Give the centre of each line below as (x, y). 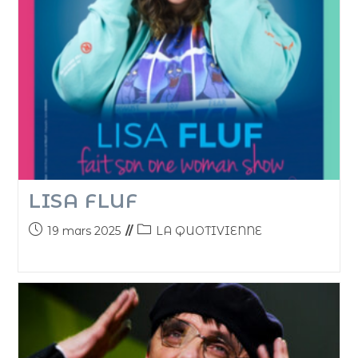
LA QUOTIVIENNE (209, 231)
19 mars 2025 (84, 231)
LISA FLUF (83, 201)
